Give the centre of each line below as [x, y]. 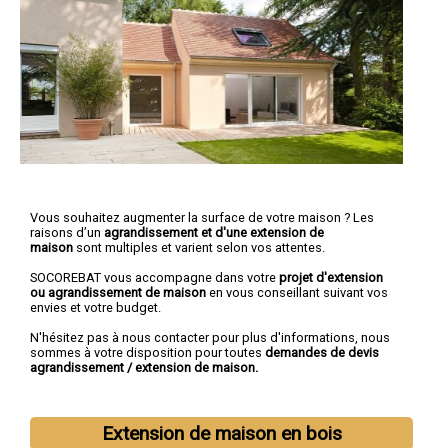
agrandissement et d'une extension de [214, 232]
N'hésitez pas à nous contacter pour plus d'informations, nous [210, 337]
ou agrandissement [86, 292]
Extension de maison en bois [221, 434]
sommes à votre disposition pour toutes [147, 352]
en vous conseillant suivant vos [297, 292]
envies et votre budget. [95, 307]
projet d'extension [331, 277]
